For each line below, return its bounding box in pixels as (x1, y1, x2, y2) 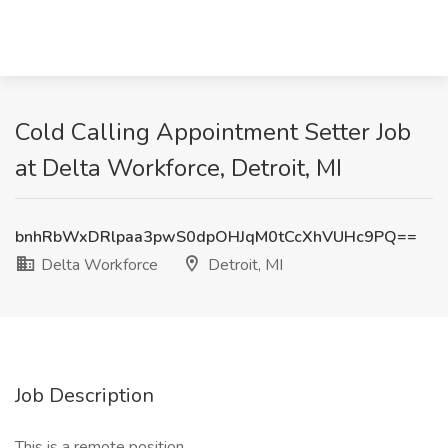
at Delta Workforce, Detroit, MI (15, 152, 342, 184)
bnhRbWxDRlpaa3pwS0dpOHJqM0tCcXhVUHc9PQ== (15, 226, 417, 248)
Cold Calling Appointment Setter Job (15, 116, 411, 148)
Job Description (15, 382, 154, 409)
